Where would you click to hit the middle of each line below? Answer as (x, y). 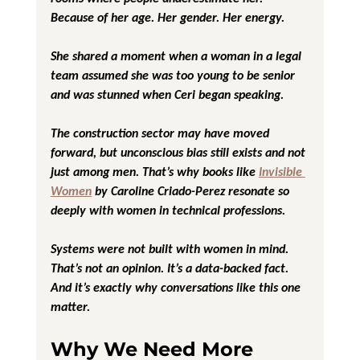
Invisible (282, 171)
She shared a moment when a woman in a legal (177, 55)
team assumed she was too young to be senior (176, 75)
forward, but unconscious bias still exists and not (179, 152)
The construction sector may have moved (161, 133)
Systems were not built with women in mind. (171, 248)
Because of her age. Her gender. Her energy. (167, 17)
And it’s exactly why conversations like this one (177, 287)
